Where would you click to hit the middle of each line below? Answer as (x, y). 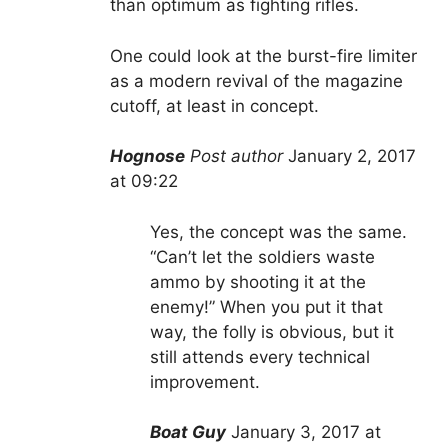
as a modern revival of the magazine (256, 80)
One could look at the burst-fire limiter (263, 55)
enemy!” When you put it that (266, 306)
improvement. (205, 381)
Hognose (147, 156)
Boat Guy (188, 432)
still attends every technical (260, 356)
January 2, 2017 (352, 156)
